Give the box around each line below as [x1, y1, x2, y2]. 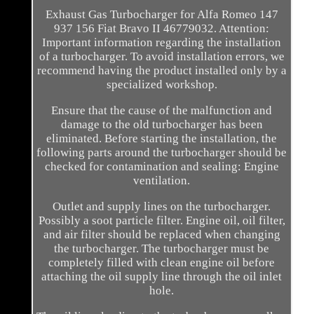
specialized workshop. [106, 78, 217, 92]
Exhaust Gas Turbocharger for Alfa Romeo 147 [45, 8, 278, 22]
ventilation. [133, 174, 191, 188]
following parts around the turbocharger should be [36, 146, 287, 160]
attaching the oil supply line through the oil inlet [41, 270, 282, 284]
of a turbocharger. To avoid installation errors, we [39, 50, 285, 64]
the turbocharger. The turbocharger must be [54, 242, 270, 256]
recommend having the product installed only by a [36, 64, 287, 78]
